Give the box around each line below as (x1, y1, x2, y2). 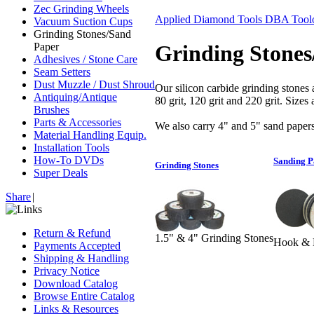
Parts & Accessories (34, 116, 121, 128)
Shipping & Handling (34, 252, 129, 264)
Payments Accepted (34, 240, 121, 252)
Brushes (34, 104, 69, 116)
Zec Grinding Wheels (34, 3, 129, 15)
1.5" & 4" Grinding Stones (155, 232, 273, 245)
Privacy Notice (34, 265, 100, 277)
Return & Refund (34, 227, 111, 239)
